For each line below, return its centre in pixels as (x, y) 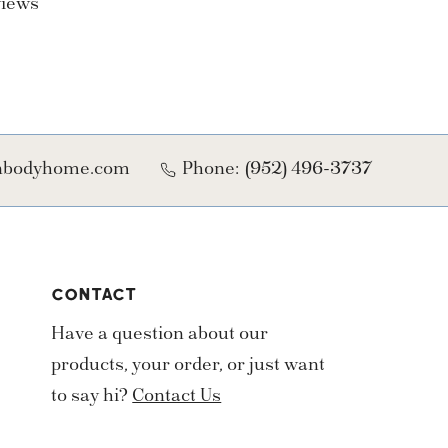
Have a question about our (160, 335)
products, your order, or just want (188, 366)
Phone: (210, 169)
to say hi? (92, 397)
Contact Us (177, 397)
